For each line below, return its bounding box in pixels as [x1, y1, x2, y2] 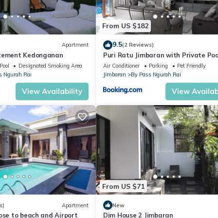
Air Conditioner [103, 62, 140, 69]
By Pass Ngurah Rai [131, 71, 181, 78]
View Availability [22, 86, 82, 96]
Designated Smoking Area [18, 62, 82, 69]
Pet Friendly [177, 62, 206, 69]
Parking [149, 62, 168, 69]
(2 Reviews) [122, 41, 154, 49]
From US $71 [102, 182, 145, 191]
